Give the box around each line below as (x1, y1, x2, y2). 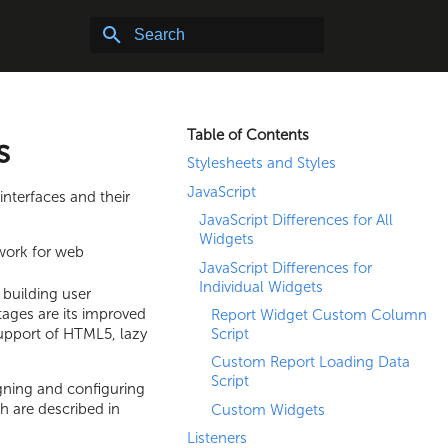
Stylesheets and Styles (187, 154, 336, 173)
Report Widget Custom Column (211, 305, 427, 324)
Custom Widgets (211, 400, 325, 419)
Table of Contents (187, 126, 309, 144)
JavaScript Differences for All (199, 211, 393, 230)
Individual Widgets (199, 277, 323, 296)
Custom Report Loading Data (211, 353, 410, 372)
